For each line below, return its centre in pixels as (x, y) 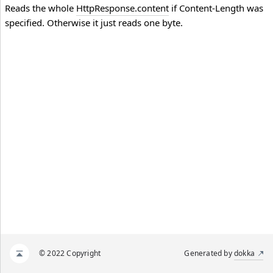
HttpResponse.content (122, 8)
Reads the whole (41, 8)
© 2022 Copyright (70, 253)
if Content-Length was (216, 8)
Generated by (209, 253)
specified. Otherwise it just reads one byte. (94, 23)
